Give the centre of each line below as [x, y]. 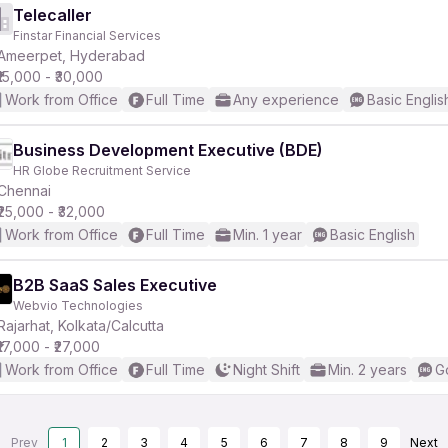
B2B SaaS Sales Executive [115, 285]
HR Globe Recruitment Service [102, 170]
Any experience [286, 99]
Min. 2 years [367, 369]
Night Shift [266, 369]
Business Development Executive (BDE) [168, 150]
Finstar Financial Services [87, 35]
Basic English [372, 234]
